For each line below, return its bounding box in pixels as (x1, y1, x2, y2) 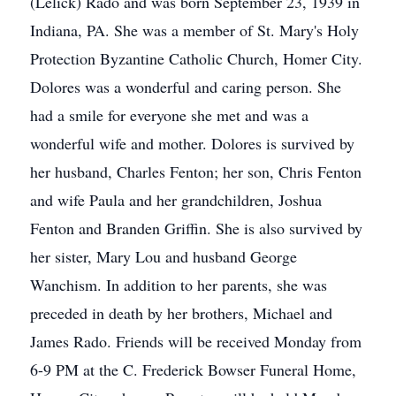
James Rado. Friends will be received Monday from (30, 331, 362, 352)
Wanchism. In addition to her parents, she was (30, 274, 327, 295)
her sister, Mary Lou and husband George (30, 246, 297, 267)
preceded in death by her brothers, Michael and (30, 302, 332, 324)
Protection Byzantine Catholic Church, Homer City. (30, 48, 362, 69)
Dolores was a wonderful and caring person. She (30, 76, 341, 97)
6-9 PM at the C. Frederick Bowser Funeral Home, (30, 359, 356, 380)
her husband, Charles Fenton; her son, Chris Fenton (30, 161, 362, 182)
